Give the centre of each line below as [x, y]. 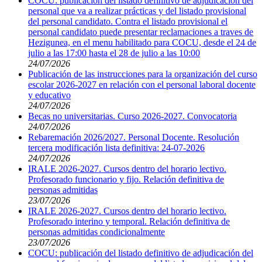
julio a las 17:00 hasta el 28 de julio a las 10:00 [114, 53]
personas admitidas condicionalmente [96, 232]
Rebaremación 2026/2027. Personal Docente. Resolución [134, 137]
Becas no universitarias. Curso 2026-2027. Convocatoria [132, 116]
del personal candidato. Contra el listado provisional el [128, 22]
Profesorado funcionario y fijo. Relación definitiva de [126, 180]
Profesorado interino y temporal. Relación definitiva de [129, 222]
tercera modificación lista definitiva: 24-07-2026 [116, 148]
